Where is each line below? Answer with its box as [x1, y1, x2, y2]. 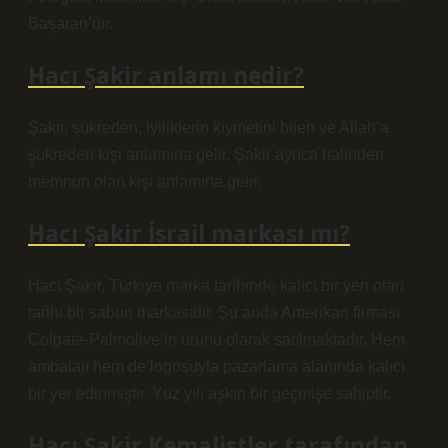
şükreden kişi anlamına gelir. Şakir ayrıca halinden [28, 146, 384, 163]
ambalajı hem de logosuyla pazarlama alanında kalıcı [28, 358, 405, 375]
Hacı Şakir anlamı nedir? [28, 60, 304, 91]
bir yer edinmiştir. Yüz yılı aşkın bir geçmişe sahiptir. [28, 385, 391, 402]
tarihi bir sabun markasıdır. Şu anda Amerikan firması [28, 304, 400, 321]
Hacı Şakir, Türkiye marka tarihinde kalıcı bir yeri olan [28, 277, 404, 294]
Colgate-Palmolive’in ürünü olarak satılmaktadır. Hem [28, 331, 405, 348]
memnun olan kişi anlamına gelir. [28, 173, 261, 190]
